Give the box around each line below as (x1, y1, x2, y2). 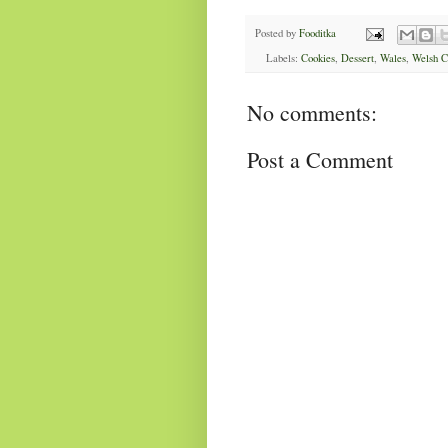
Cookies (300, 51, 335, 66)
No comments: (247, 98, 377, 128)
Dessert (340, 51, 374, 66)
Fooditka (299, 26, 336, 41)
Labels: (265, 51, 301, 66)
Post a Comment (247, 145, 393, 175)
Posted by (255, 26, 299, 41)
